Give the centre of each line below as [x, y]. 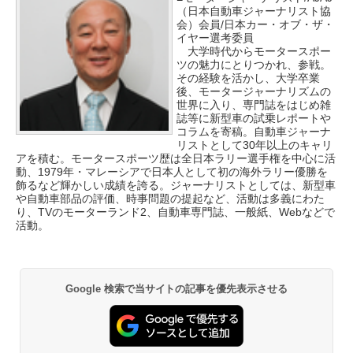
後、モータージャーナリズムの [254, 91]
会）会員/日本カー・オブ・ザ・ [255, 24]
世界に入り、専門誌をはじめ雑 [254, 105]
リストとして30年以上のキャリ [255, 145]
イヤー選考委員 [215, 38]
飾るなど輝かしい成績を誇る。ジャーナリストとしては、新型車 [176, 185]
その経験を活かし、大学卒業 [248, 78]
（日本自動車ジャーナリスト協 [254, 11]
